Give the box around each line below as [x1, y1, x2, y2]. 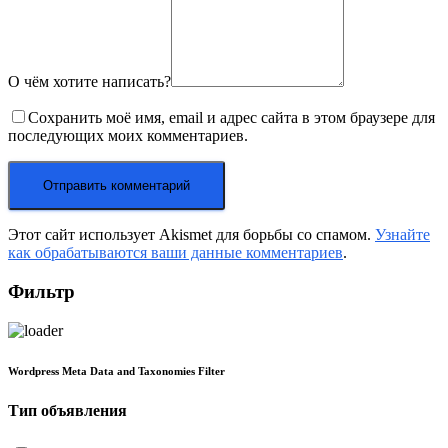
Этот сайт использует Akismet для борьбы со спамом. [8, 226, 375, 244]
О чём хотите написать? [8, 73, 171, 91]
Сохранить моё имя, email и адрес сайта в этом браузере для [28, 109, 435, 127]
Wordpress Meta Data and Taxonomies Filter [8, 364, 225, 377]
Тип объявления [8, 401, 127, 419]
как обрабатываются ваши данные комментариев [8, 244, 343, 262]
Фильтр [8, 281, 75, 303]
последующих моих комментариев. [8, 127, 248, 145]
